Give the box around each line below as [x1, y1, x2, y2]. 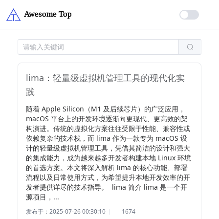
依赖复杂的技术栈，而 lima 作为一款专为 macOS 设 [26, 133, 187, 143]
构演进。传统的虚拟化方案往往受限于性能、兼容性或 [26, 124, 190, 133]
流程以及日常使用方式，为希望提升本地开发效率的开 [26, 173, 190, 182]
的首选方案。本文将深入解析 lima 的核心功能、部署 [26, 163, 188, 172]
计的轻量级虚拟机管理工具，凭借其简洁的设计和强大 [26, 143, 190, 153]
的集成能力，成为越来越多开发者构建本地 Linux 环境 [26, 153, 191, 162]
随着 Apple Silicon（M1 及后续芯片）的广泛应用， [26, 104, 185, 113]
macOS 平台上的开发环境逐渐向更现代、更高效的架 [26, 114, 188, 123]
